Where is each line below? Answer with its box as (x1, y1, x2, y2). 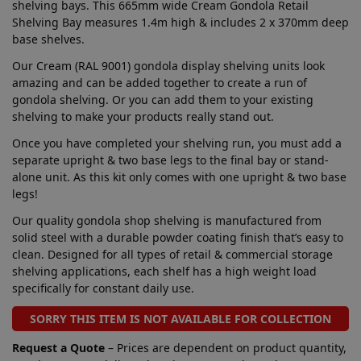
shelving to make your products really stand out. (12, 108, 274, 124)
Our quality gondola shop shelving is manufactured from (12, 212, 322, 228)
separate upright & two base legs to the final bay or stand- (12, 151, 329, 168)
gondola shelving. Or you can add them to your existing (12, 91, 313, 107)
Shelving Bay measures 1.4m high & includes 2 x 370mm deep (12, 14, 349, 30)
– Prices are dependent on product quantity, (105, 339, 346, 355)
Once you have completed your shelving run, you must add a (12, 135, 342, 151)
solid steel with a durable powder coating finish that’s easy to (12, 229, 343, 245)
